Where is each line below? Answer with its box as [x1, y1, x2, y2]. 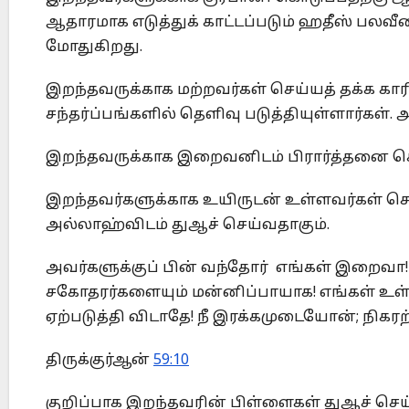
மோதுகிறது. [46, 38, 142, 58]
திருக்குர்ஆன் [46, 351, 153, 371]
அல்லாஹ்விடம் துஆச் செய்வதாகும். [46, 216, 330, 236]
